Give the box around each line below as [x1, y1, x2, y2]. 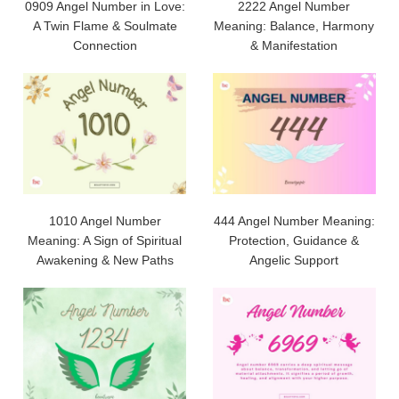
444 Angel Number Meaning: [213, 213, 375, 228]
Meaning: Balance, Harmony [214, 18, 375, 33]
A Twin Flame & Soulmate [32, 18, 177, 33]
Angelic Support [249, 252, 339, 267]
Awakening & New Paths [36, 252, 174, 267]
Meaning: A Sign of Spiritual [28, 232, 183, 248]
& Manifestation [250, 37, 338, 53]
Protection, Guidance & [229, 232, 360, 248]
